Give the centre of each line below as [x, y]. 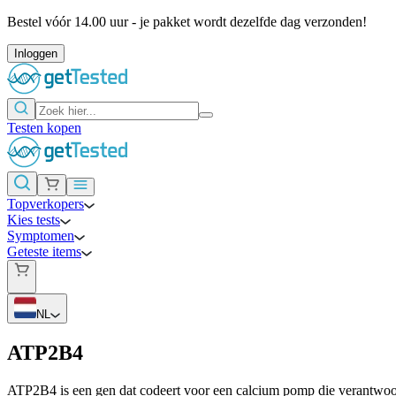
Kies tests [34, 220]
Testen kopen [44, 128]
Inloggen [36, 53]
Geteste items [44, 251]
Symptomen [41, 236]
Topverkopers [46, 204]
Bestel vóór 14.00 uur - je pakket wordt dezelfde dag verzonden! [187, 22]
